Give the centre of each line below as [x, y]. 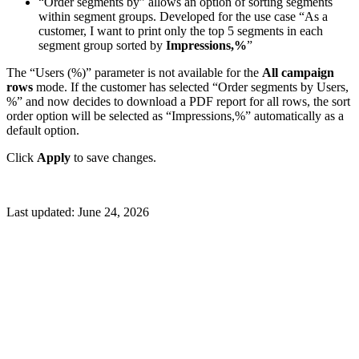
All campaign [298, 73]
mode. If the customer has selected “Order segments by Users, [191, 87]
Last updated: [42, 212]
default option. [43, 131]
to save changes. [113, 158]
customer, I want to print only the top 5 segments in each [181, 31]
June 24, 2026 [113, 212]
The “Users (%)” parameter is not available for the [134, 73]
